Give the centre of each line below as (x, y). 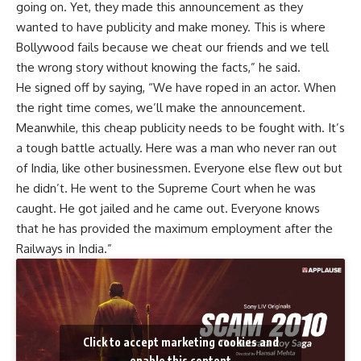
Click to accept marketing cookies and (180, 342)
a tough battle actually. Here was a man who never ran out (176, 148)
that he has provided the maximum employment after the (174, 229)
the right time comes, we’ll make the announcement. (161, 108)
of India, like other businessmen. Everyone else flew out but (179, 168)
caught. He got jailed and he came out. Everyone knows (168, 209)
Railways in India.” (64, 249)
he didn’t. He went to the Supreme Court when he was (166, 189)
